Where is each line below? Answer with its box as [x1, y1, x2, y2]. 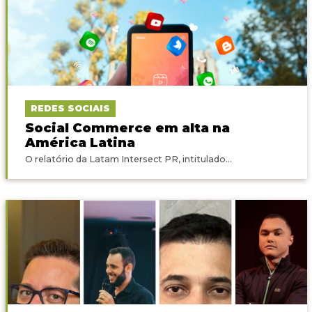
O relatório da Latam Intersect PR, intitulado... [24, 153, 232, 164]
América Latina [24, 134, 135, 150]
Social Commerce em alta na [24, 119, 230, 136]
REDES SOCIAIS [30, 102, 110, 114]
